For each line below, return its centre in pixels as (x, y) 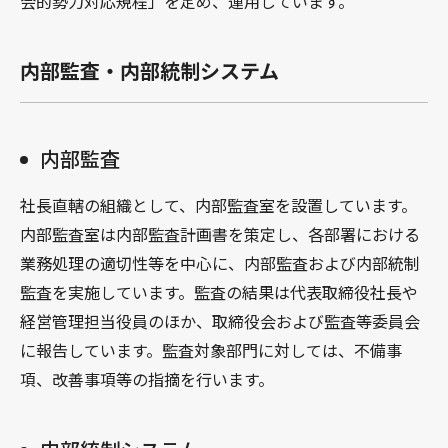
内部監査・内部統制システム (149, 70)
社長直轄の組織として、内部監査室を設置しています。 (218, 204)
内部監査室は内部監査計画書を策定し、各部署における (220, 233)
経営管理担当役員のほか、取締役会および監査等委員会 (220, 320)
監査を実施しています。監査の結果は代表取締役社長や (219, 291)
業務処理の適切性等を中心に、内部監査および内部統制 (220, 262)
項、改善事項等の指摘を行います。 (147, 378)
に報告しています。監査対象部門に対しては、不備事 (211, 349)
